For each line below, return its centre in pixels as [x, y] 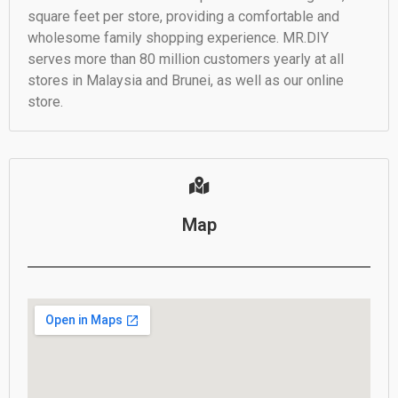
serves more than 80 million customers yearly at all [186, 60]
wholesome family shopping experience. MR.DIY [178, 38]
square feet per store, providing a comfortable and [183, 17]
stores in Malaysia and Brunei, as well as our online [186, 81]
